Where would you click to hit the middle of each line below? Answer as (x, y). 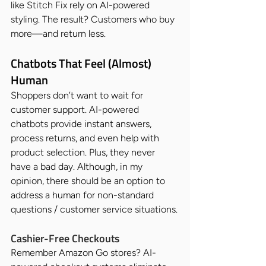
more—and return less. (58, 33)
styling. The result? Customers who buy (94, 19)
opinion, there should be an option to (89, 180)
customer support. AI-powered (76, 109)
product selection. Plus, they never (84, 152)
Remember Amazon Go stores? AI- (83, 252)
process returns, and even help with (86, 138)
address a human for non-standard (83, 195)
